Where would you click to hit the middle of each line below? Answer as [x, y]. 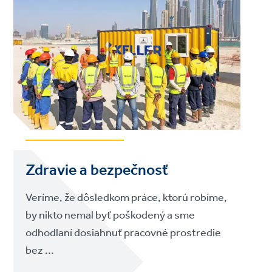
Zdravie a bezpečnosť [97, 170]
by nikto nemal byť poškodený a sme [110, 215]
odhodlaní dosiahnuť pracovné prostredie [124, 233]
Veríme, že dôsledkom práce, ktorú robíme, [127, 198]
